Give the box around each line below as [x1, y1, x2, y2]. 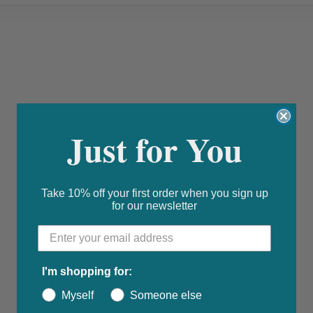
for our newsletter [112, 200, 197, 212]
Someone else [130, 289, 202, 301]
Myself [61, 289, 94, 301]
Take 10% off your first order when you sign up [41, 187, 268, 199]
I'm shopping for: [42, 265, 132, 277]
